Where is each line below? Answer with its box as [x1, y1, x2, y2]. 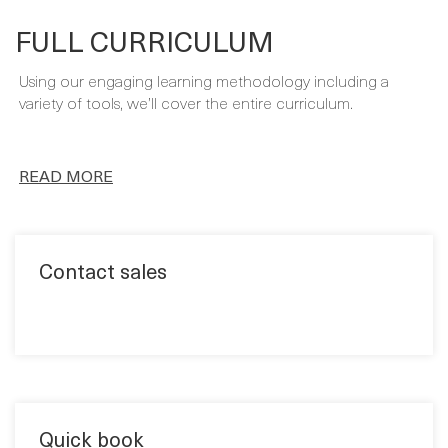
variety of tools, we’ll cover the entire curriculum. [19, 43, 353, 68]
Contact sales [39, 209, 167, 240]
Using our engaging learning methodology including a [19, 21, 389, 46]
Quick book [39, 377, 144, 408]
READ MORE [19, 116, 113, 141]
